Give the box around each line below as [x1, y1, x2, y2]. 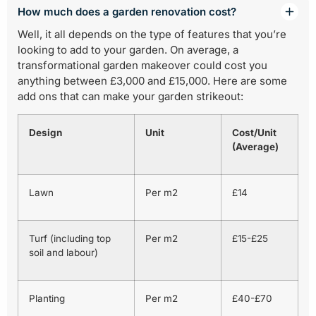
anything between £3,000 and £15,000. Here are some [18, 74, 287, 87]
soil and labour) [29, 247, 98, 259]
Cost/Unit [232, 127, 276, 139]
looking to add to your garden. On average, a [18, 43, 238, 56]
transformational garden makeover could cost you [18, 59, 267, 72]
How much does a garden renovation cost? [18, 4, 236, 18]
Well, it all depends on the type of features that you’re [18, 28, 286, 41]
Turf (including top [29, 233, 111, 245]
